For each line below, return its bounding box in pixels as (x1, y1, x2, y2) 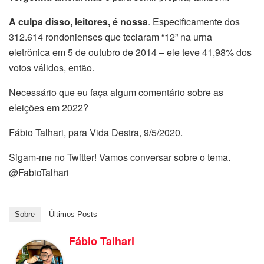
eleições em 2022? (9, 100, 88, 114)
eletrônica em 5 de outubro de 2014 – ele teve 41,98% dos (9, 45, 252, 59)
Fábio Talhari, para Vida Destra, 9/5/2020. (9, 125, 183, 139)
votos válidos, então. (9, 60, 94, 74)
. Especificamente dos (148, 14, 240, 28)
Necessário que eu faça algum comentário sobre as (9, 85, 223, 99)
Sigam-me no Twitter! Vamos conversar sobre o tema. (9, 150, 230, 164)
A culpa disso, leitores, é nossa (9, 14, 148, 28)
